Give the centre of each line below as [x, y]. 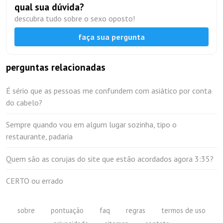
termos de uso [183, 210]
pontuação [67, 210]
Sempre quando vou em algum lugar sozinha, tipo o [91, 125]
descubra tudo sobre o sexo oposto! [75, 18]
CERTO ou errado [35, 180]
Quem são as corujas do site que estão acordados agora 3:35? [110, 159]
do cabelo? [24, 103]
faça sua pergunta [111, 37]
